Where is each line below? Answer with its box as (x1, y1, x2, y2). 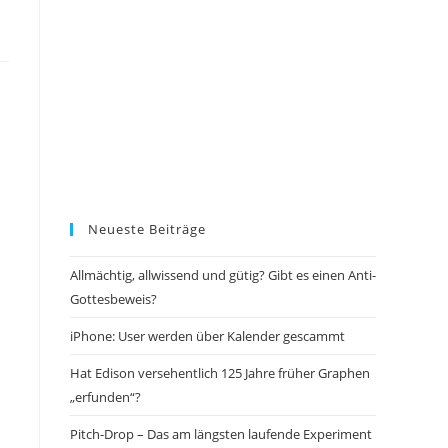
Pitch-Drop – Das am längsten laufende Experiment (70, 425, 372, 443)
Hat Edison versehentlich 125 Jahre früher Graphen (70, 364, 370, 382)
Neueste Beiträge (88, 220, 206, 238)
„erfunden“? (70, 388, 141, 406)
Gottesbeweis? (70, 290, 157, 308)
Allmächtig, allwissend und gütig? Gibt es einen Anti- (70, 266, 376, 284)
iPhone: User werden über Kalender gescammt (70, 327, 345, 345)
